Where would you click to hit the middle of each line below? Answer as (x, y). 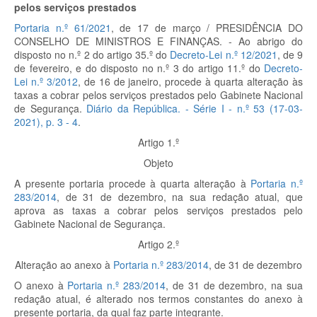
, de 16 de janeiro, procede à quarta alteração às (190, 81)
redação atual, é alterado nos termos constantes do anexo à (158, 299)
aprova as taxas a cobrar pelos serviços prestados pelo (158, 210)
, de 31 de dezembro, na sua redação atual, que (180, 197)
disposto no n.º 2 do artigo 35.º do (91, 54)
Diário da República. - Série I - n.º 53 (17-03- (195, 108)
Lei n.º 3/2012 (46, 81)
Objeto (158, 163)
